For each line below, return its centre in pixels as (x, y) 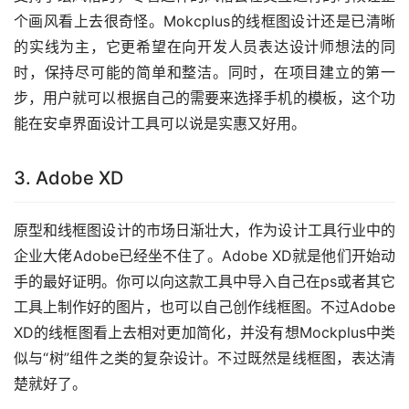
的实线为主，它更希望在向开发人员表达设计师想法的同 (204, 47)
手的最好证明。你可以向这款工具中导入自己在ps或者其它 (204, 282)
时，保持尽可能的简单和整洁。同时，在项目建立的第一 (204, 73)
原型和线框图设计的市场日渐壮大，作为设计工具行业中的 (204, 231)
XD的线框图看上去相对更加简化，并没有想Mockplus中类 (204, 333)
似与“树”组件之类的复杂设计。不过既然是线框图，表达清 (204, 358)
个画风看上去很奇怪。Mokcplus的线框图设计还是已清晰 (204, 21)
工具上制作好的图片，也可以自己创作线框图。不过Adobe (204, 307)
